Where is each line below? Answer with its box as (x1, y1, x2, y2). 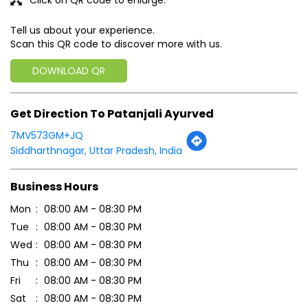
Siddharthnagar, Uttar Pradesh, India (10, 144, 182, 158)
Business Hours (10, 178, 98, 195)
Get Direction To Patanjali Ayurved (10, 105, 214, 122)
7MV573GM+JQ (10, 129, 83, 143)
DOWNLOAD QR (32, 63, 105, 78)
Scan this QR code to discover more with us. (10, 36, 222, 51)
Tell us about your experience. (10, 23, 155, 37)
